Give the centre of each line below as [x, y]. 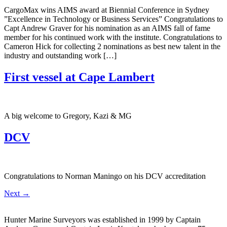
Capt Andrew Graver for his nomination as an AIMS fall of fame [107, 28]
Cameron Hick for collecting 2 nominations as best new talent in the [112, 47]
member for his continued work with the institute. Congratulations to [113, 37]
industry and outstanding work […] [60, 56]
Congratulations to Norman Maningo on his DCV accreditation [105, 176]
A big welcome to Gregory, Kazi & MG [68, 116]
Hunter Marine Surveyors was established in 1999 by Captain [102, 219]
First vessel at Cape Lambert [79, 77]
